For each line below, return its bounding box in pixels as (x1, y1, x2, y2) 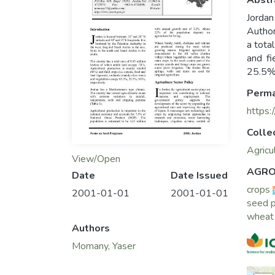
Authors (72, 221, 110, 235)
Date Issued (171, 168, 228, 182)
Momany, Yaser (72, 239, 136, 253)
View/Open (72, 152, 120, 166)
